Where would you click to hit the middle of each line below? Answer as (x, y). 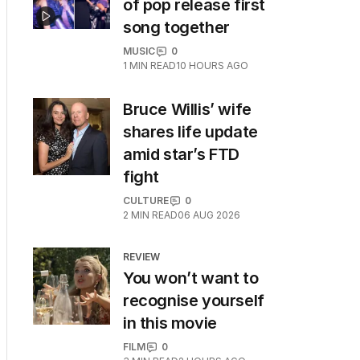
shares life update (190, 132)
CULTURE (146, 200)
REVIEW (141, 257)
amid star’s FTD (181, 154)
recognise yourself (194, 301)
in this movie (170, 323)
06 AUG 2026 (209, 215)
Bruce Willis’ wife (187, 109)
